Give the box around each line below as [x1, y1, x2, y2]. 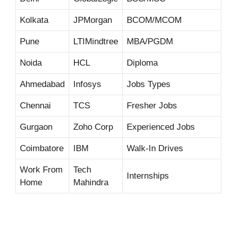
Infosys [73, 79, 101, 89]
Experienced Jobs [127, 122, 195, 132]
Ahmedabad [20, 79, 65, 89]
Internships [127, 170, 169, 181]
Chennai [20, 100, 51, 110]
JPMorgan [73, 15, 112, 25]
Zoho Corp [73, 122, 113, 132]
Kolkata [20, 15, 48, 25]
